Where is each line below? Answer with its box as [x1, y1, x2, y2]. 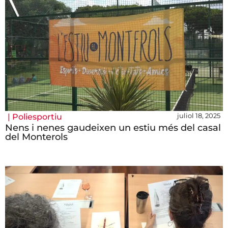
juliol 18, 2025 [177, 111, 220, 120]
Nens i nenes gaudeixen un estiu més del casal [5, 122, 221, 134]
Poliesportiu [12, 112, 62, 122]
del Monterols [5, 131, 68, 143]
